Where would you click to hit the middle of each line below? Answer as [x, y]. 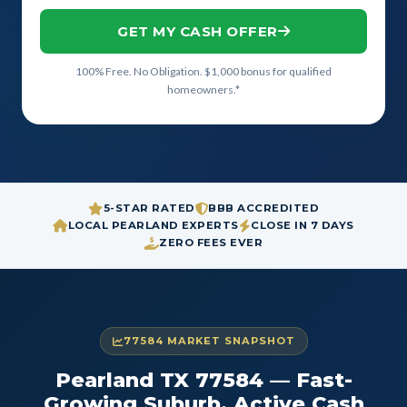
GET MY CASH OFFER [198, 31]
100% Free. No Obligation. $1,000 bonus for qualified [203, 71]
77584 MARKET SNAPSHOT [209, 341]
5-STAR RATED [149, 208]
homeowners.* [203, 89]
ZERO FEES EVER [211, 243]
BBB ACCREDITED [263, 208]
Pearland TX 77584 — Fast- [203, 380]
